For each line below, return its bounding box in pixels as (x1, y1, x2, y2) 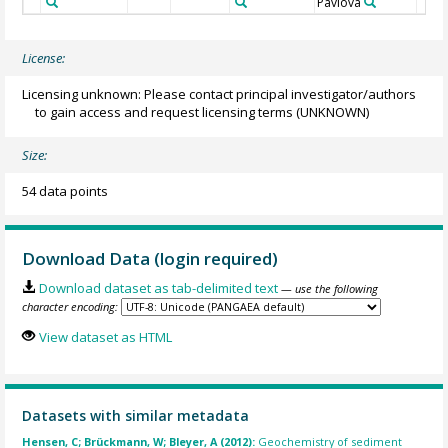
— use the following (280, 281, 378, 297)
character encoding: (22, 299, 119, 315)
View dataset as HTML (38, 327, 172, 346)
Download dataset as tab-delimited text (38, 279, 278, 298)
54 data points (22, 181, 109, 200)
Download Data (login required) (22, 246, 279, 270)
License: (22, 48, 66, 67)
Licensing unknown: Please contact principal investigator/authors (22, 85, 417, 103)
